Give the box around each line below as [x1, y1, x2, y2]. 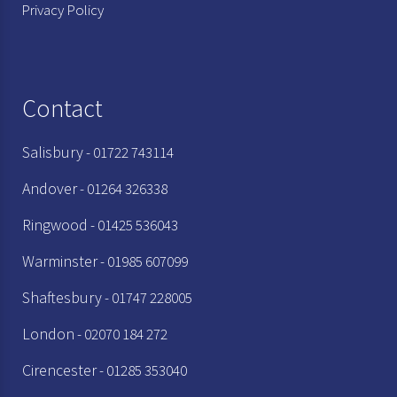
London [22, 323, 74, 344]
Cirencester [22, 359, 97, 380]
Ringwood [22, 214, 88, 235]
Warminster [22, 250, 97, 271]
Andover [22, 177, 77, 198]
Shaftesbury [22, 286, 102, 307]
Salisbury [22, 141, 83, 162]
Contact [22, 91, 103, 124]
